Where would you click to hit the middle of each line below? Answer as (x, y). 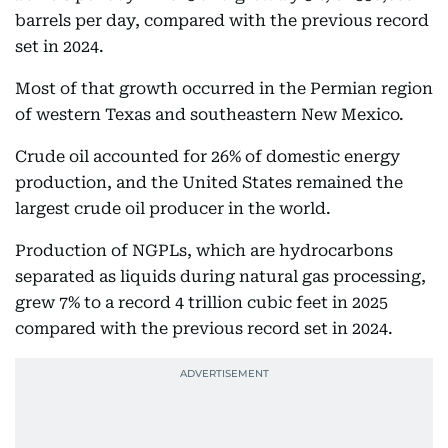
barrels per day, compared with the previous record (222, 20)
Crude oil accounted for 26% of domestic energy (207, 156)
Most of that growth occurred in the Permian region (224, 88)
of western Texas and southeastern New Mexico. (209, 114)
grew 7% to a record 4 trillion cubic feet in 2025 (201, 302)
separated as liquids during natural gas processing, (220, 276)
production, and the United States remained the (209, 182)
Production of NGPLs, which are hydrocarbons (204, 250)
